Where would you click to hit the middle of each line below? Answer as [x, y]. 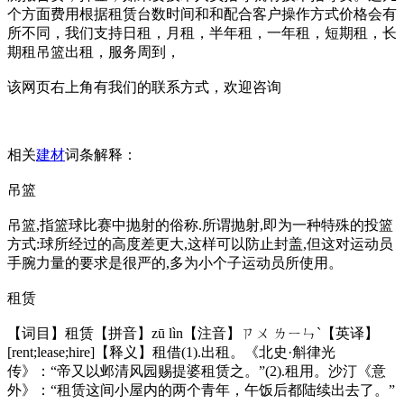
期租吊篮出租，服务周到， [94, 52]
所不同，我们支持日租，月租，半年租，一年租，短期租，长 [202, 33]
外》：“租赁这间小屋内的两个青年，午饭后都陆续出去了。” [201, 390]
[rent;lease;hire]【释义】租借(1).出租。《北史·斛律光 [171, 352]
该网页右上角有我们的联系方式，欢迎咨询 [144, 87]
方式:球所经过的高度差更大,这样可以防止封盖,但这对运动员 [200, 244]
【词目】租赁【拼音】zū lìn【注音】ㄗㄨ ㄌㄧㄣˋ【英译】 [193, 333]
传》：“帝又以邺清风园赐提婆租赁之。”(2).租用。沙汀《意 [197, 371]
